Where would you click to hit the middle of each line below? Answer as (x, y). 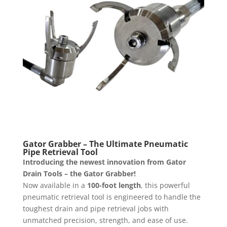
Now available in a (55, 185)
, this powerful (165, 185)
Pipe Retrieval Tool (60, 152)
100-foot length (114, 185)
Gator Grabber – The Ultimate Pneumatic (105, 144)
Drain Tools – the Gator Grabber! (79, 174)
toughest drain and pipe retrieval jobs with (96, 209)
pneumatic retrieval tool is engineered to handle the (111, 197)
